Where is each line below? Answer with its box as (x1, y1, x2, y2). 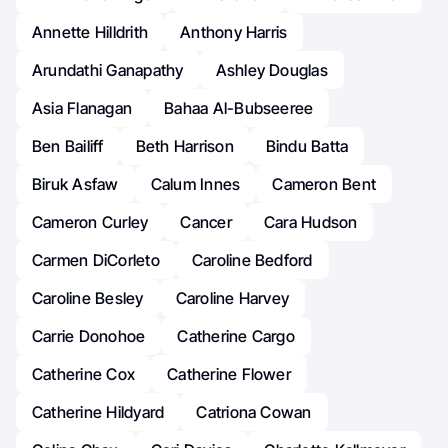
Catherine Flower (167, 364, 291, 385)
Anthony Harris (180, 22, 288, 43)
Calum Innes (150, 174, 241, 195)
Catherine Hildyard (32, 402, 165, 423)
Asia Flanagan (32, 98, 133, 119)
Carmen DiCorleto (32, 250, 160, 271)
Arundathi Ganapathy (32, 60, 184, 81)
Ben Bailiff (32, 136, 104, 157)
